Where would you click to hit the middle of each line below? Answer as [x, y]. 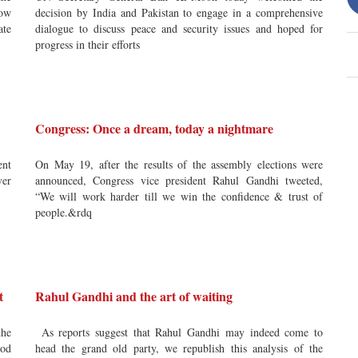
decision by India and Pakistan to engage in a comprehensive [179, 12]
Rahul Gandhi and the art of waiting [134, 296]
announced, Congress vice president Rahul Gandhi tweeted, [179, 180]
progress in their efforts [88, 44]
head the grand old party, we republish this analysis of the [179, 348]
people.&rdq [64, 212]
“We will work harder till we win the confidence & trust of [179, 196]
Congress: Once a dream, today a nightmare [154, 128]
